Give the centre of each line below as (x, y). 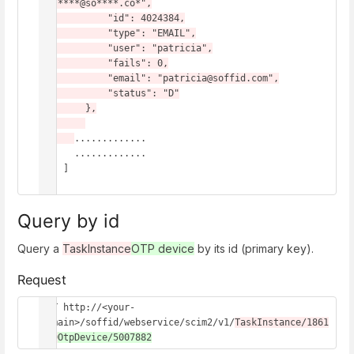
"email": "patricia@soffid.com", (74, 79)
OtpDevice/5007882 (105, 337)
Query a (40, 248)
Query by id (68, 220)
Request (42, 280)
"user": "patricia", (74, 49)
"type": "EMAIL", (74, 34)
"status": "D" (74, 94)
